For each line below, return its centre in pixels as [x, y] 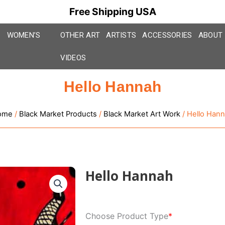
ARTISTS [121, 35]
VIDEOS [73, 58]
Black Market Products [58, 114]
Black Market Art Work [142, 114]
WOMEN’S [24, 35]
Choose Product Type [127, 216]
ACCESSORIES [167, 35]
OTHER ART [80, 35]
